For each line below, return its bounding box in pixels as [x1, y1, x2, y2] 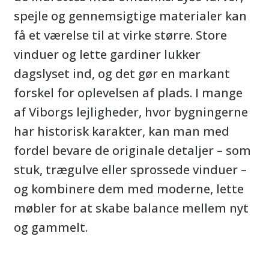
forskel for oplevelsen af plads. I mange [14, 85, 243, 101]
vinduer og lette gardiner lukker [14, 46, 201, 62]
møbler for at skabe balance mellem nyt [14, 200, 249, 216]
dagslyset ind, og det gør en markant [14, 65, 230, 82]
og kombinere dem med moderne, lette [14, 181, 244, 197]
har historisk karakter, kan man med [14, 123, 229, 139]
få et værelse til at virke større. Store [14, 27, 227, 43]
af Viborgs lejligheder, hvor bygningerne [14, 104, 248, 120]
